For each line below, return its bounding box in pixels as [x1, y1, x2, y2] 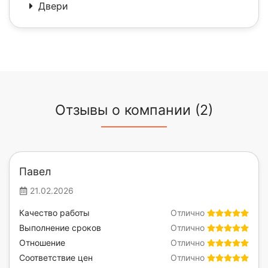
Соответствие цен [19, 252, 93, 263]
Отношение [19, 237, 65, 248]
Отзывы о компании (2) [55, 101, 213, 118]
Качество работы [19, 207, 90, 218]
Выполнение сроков [19, 222, 101, 233]
